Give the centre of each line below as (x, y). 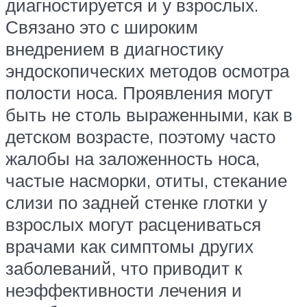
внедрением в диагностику (114, 49)
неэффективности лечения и (124, 290)
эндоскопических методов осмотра (147, 71)
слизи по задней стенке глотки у (136, 202)
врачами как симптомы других (130, 246)
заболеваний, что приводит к (124, 268)
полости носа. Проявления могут (139, 93)
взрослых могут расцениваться (133, 224)
